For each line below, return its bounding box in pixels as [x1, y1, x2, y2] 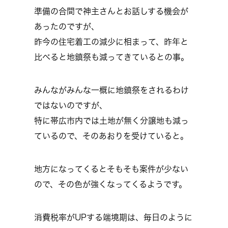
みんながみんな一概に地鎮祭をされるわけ [34, 86, 189, 94]
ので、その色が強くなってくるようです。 [34, 180, 187, 188]
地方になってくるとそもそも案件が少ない [34, 165, 188, 173]
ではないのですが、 [34, 101, 107, 109]
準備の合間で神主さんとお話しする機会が [34, 7, 188, 15]
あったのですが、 [34, 22, 99, 31]
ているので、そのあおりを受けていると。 [34, 132, 188, 140]
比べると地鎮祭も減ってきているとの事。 [34, 53, 189, 61]
